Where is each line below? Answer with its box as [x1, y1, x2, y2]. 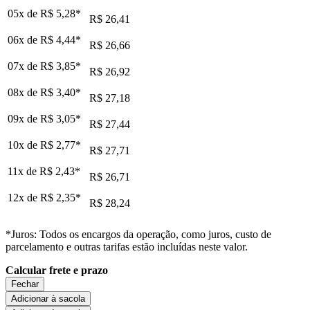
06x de [8, 34, 40, 46]
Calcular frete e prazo [6, 264, 108, 277]
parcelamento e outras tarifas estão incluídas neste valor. [6, 241, 248, 253]
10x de [8, 139, 40, 152]
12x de [8, 192, 40, 204]
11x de [8, 165, 39, 178]
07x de [8, 60, 40, 73]
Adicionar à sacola [11, 293, 85, 304]
